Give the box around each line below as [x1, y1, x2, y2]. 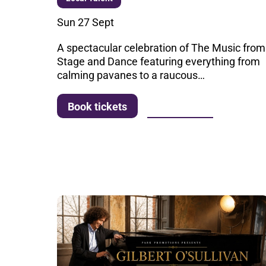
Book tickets [68, 100, 128, 113]
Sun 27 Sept [57, 15, 115, 28]
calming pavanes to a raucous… [57, 68, 205, 81]
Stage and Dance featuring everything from [57, 55, 261, 68]
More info [157, 99, 204, 112]
